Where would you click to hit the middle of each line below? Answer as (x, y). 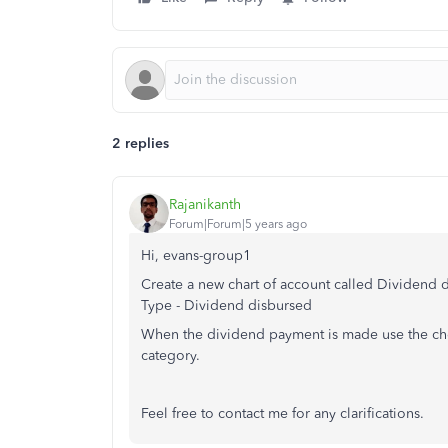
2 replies (140, 143)
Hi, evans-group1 (196, 255)
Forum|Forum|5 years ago (238, 223)
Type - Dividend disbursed (228, 305)
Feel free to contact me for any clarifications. (282, 413)
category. (174, 355)
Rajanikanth (205, 204)
